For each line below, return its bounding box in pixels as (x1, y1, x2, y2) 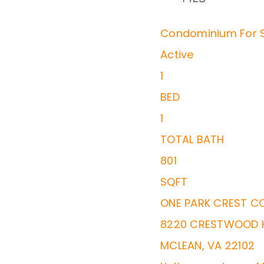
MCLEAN (160, 238, 202, 253)
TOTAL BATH (160, 132, 225, 147)
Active (160, 47, 194, 62)
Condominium (160, 26, 237, 41)
